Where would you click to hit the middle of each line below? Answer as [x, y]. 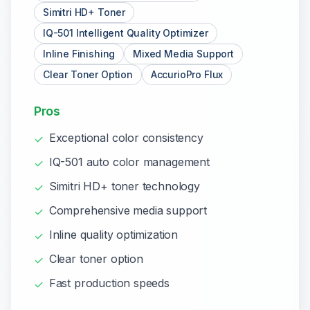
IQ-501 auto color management [129, 162]
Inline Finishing [79, 54]
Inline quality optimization [113, 235]
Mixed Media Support [183, 54]
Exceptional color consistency [126, 138]
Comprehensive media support [128, 210]
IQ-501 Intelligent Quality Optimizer [126, 33]
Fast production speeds [109, 283]
